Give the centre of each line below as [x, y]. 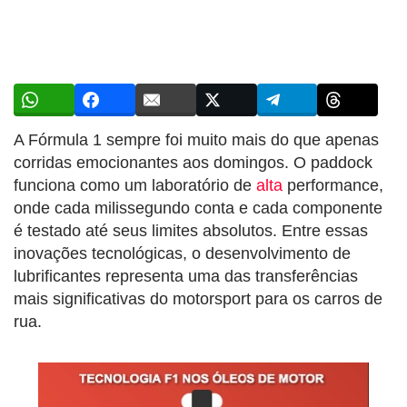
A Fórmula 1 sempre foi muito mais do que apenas [196, 139]
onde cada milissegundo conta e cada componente [198, 208]
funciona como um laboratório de [135, 185]
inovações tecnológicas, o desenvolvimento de [182, 253]
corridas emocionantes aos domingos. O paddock [193, 162]
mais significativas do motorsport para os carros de [198, 298]
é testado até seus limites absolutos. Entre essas [191, 230]
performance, [333, 185]
